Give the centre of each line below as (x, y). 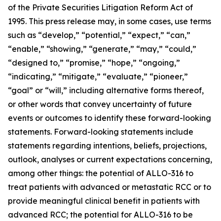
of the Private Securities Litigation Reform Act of (100, 7)
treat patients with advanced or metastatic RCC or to (110, 187)
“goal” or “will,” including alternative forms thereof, (106, 90)
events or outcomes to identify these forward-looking (110, 118)
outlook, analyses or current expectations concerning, (110, 159)
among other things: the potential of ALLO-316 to (101, 173)
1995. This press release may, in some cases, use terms (110, 21)
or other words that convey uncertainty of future (100, 104)
